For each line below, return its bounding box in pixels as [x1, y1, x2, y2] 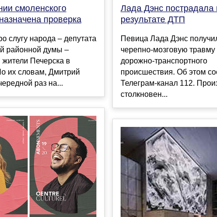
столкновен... [121, 90, 168, 98]
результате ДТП [121, 14, 185, 24]
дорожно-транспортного [121, 56, 207, 65]
